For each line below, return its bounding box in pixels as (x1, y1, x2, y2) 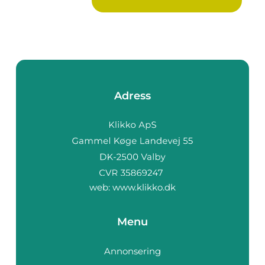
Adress (114, 89, 151, 103)
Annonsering (104, 245, 161, 257)
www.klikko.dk (112, 181, 176, 193)
